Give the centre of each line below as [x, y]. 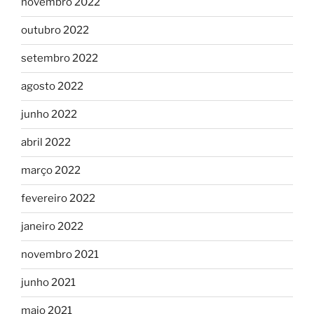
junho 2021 [48, 283]
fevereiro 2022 [58, 199]
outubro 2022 [55, 30]
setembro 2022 [60, 59]
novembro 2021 [60, 255]
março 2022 [51, 171]
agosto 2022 [52, 87]
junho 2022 [49, 115]
